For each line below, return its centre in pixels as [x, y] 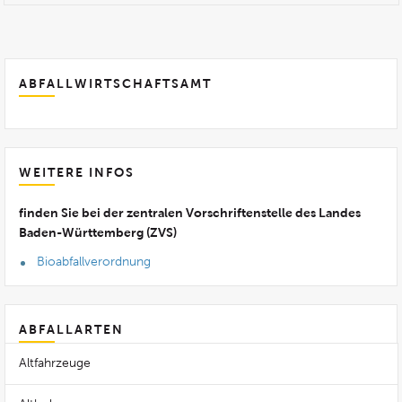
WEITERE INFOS [77, 172]
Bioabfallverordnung [94, 262]
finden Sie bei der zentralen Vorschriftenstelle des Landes [190, 213]
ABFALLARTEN [71, 329]
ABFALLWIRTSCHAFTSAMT [115, 83]
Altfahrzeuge [55, 363]
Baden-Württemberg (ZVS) [98, 232]
